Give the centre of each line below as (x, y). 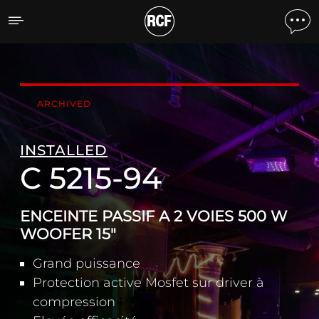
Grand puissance (87, 263)
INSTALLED (64, 150)
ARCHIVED (64, 104)
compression (74, 302)
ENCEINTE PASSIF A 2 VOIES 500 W (153, 216)
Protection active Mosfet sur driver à (148, 283)
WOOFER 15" (68, 234)
